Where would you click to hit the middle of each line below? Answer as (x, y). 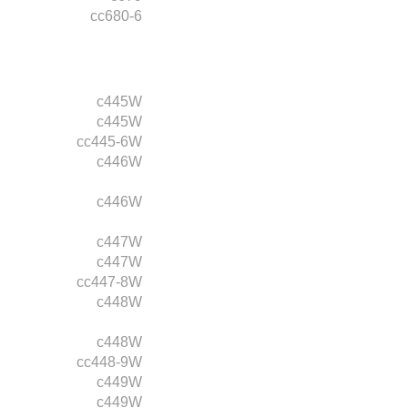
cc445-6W (109, 141)
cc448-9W (109, 362)
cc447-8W (109, 281)
